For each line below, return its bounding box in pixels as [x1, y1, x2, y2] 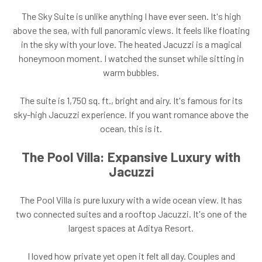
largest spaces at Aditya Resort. [68, 222, 194, 233]
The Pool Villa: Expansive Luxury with [22, 148, 240, 165]
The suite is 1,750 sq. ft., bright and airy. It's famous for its [19, 94, 243, 106]
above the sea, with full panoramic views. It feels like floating [12, 24, 250, 36]
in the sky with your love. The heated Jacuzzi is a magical [20, 38, 242, 50]
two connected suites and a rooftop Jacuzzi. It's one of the [15, 208, 247, 219]
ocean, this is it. [100, 122, 162, 134]
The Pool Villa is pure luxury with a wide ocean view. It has [20, 194, 242, 205]
